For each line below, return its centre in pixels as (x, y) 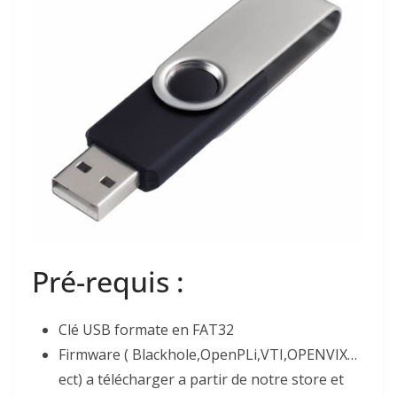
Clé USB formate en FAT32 (146, 330)
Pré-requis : (108, 282)
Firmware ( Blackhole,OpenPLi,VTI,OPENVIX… (208, 355)
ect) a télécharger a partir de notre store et (201, 380)
